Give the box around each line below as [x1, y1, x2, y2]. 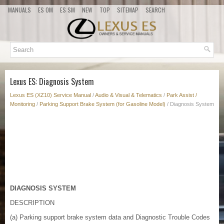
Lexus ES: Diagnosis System [10, 75, 94, 88]
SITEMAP [117, 5, 138, 14]
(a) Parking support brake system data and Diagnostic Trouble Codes [10, 213, 210, 221]
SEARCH [145, 5, 165, 14]
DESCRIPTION [10, 199, 54, 207]
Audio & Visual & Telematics [95, 92, 162, 98]
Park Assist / [166, 92, 197, 98]
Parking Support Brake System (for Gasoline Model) [39, 101, 165, 107]
